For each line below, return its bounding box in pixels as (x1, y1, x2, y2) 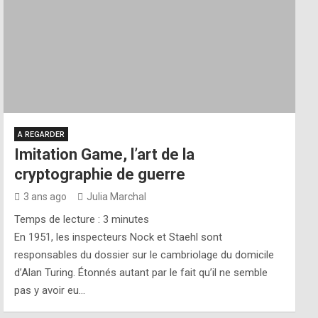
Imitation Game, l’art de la (14, 146, 195, 163)
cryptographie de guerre (14, 165, 186, 183)
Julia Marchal (87, 191, 147, 202)
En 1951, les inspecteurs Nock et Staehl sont (14, 231, 223, 243)
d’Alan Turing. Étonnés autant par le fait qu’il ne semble (14, 266, 268, 279)
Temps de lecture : (14, 213, 104, 226)
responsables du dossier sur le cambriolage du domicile (14, 248, 275, 261)
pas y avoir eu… (14, 284, 86, 297)
